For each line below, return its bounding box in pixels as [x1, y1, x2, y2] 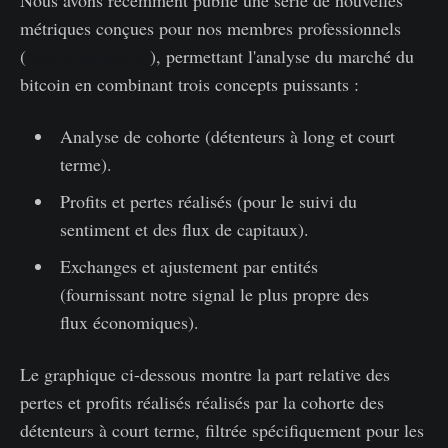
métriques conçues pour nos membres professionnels [20, 15, 401, 40]
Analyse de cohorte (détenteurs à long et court [59, 123, 395, 148]
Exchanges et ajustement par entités [59, 253, 318, 278]
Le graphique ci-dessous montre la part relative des [20, 361, 390, 386]
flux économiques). [59, 309, 199, 334]
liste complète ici [26, 43, 150, 68]
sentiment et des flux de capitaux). [59, 216, 309, 241]
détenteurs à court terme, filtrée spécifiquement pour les [20, 417, 424, 442]
